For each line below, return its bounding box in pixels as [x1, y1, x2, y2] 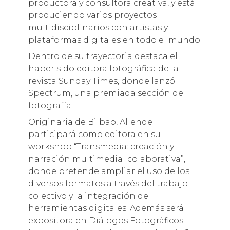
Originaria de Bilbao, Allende [28, 117, 152, 127]
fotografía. [28, 100, 73, 110]
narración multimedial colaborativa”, [28, 154, 185, 164]
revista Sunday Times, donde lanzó [28, 75, 175, 86]
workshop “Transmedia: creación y [28, 141, 174, 151]
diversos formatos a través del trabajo [28, 178, 188, 188]
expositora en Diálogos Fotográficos [28, 215, 183, 225]
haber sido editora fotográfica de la [28, 63, 179, 73]
